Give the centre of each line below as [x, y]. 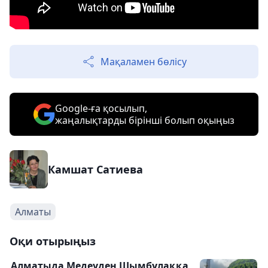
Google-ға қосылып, [101, 108]
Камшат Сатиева [95, 169]
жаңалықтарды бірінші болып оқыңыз [145, 120]
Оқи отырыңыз [53, 241]
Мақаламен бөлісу [144, 62]
